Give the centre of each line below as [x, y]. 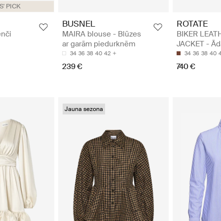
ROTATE [192, 23]
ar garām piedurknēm [99, 44]
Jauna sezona [84, 109]
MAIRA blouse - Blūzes [102, 34]
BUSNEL [79, 23]
